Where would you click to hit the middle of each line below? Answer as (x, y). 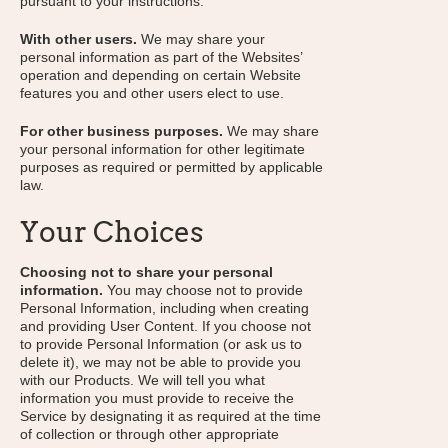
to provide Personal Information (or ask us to (161, 344)
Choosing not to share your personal (146, 272)
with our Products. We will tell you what (142, 380)
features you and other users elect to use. (152, 93)
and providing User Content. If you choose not (165, 326)
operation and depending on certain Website (160, 75)
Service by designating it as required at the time (170, 416)
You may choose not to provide (203, 290)
